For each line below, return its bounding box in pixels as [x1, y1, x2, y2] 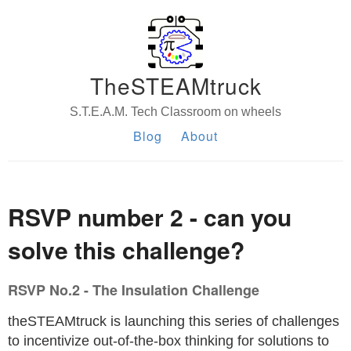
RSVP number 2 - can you [8, 200, 291, 233]
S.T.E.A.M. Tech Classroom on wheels [70, 105, 281, 118]
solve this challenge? [8, 233, 244, 266]
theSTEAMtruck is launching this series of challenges [8, 313, 339, 329]
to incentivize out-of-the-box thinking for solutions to [8, 333, 329, 349]
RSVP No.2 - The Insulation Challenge [8, 280, 259, 300]
